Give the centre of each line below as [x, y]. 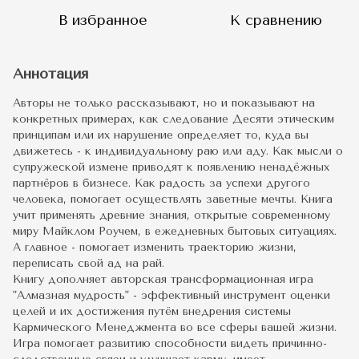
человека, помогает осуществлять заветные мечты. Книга [173, 200]
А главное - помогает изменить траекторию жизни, [155, 248]
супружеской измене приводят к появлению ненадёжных [171, 167]
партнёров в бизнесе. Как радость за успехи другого [161, 184]
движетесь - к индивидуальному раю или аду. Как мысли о [178, 151]
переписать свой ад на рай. [89, 264]
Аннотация [50, 74]
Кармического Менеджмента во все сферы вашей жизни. [175, 328]
